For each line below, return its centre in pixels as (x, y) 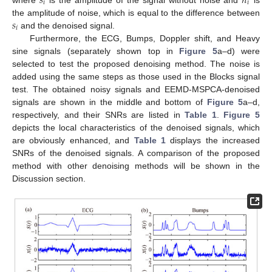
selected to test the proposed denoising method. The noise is (136, 63)
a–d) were (238, 51)
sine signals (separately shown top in (96, 51)
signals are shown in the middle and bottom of (110, 102)
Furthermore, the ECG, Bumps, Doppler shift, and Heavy (144, 38)
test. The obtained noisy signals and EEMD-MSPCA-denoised (136, 89)
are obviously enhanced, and (73, 140)
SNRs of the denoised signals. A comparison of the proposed (136, 153)
